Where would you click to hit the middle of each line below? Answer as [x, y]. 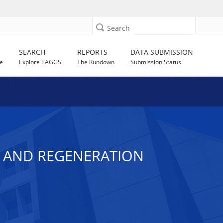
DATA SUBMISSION [162, 52]
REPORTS [93, 52]
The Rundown [96, 62]
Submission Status [156, 62]
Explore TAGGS [40, 62]
